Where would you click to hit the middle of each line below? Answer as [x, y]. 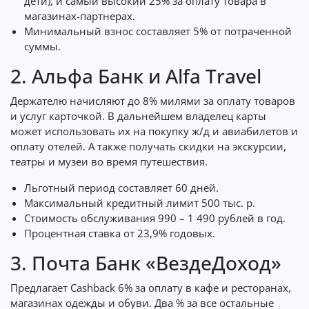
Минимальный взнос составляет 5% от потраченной [158, 31]
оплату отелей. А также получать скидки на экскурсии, [148, 146]
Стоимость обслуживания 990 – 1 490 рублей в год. [155, 218]
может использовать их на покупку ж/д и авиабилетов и [154, 131]
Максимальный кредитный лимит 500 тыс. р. [140, 203]
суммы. [42, 46]
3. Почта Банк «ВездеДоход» [146, 263]
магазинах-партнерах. [80, 16]
